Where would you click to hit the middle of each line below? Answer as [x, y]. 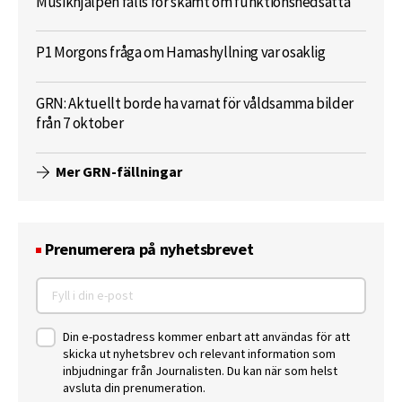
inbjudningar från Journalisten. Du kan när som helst [200, 370]
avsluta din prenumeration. [134, 387]
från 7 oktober [80, 123]
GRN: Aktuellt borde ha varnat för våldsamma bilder [195, 103]
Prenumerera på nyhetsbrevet [149, 250]
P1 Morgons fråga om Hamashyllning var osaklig [181, 53]
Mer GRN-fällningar [119, 172]
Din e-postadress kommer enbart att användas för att [206, 336]
